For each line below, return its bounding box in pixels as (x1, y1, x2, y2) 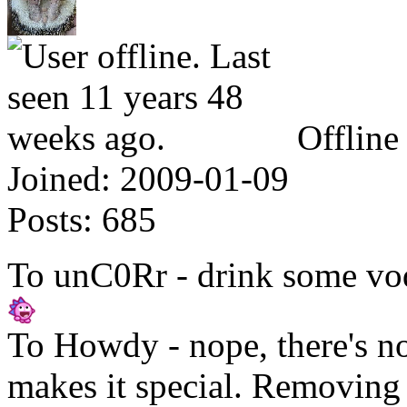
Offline (297, 117, 399, 157)
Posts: (7, 199, 93, 239)
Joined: (7, 158, 111, 198)
